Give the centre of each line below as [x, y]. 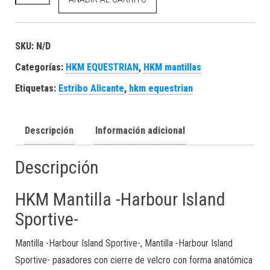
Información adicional [140, 130]
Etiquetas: [37, 88]
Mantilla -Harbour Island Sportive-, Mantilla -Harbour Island [124, 243]
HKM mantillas [172, 67]
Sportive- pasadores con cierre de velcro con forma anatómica [134, 260]
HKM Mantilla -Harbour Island [120, 199]
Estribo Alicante [91, 88]
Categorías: [40, 67]
